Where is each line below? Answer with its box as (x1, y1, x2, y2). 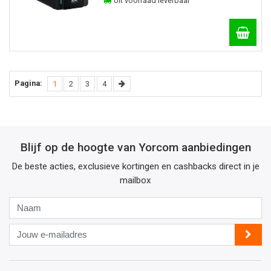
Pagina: (15, 78, 42, 88)
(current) (56, 78, 86, 88)
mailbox (120, 174, 151, 186)
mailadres (8, 252, 47, 263)
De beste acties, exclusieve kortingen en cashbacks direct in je (11, 160, 260, 172)
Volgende (124, 78, 158, 88)
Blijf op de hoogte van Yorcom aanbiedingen (20, 140, 251, 154)
